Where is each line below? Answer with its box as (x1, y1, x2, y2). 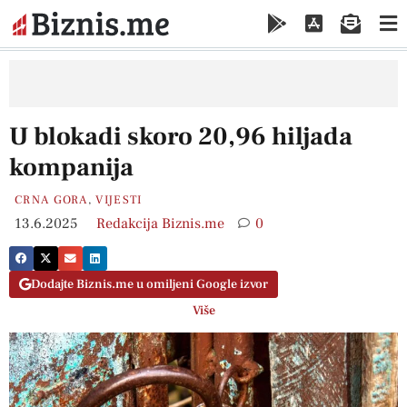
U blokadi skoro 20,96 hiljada (9, 119, 352, 153)
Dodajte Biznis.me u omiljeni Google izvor (31, 276, 268, 293)
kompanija (9, 150, 134, 184)
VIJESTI (95, 192, 143, 207)
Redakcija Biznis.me (96, 213, 224, 233)
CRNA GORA (15, 192, 88, 207)
